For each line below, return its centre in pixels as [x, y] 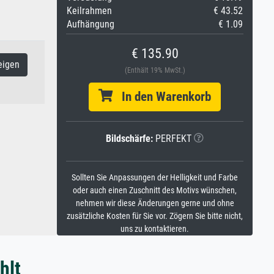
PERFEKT [172, 139]
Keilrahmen [89, 11]
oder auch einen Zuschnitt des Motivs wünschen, [155, 191]
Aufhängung [91, 24]
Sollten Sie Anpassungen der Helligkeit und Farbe [155, 178]
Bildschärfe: [129, 139]
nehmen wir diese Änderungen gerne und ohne [155, 203]
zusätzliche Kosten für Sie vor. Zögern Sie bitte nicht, [155, 216]
